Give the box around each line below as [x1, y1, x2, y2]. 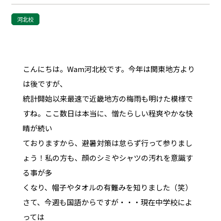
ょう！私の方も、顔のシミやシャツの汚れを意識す [22, 152, 193, 163]
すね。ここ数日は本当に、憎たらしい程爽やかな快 [22, 108, 193, 118]
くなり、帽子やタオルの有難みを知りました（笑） [22, 182, 192, 192]
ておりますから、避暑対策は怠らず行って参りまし [22, 137, 192, 148]
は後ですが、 [22, 78, 67, 89]
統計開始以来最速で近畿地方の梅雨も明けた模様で [22, 93, 193, 104]
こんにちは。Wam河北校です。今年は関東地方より [22, 63, 195, 74]
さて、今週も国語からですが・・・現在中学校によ [22, 196, 192, 207]
